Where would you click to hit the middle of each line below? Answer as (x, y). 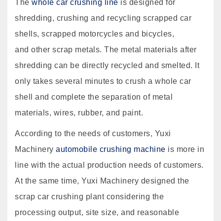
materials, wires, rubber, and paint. (79, 113)
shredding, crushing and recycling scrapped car (103, 18)
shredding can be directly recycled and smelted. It (107, 65)
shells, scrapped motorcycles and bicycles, (94, 34)
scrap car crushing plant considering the (89, 197)
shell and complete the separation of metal (94, 97)
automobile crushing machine (111, 149)
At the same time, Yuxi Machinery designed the (102, 181)
